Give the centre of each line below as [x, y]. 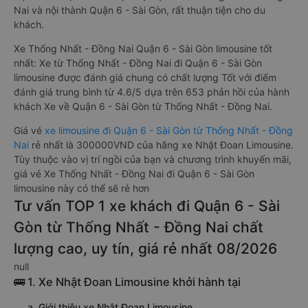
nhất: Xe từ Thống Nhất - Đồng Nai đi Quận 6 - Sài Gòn [138, 63]
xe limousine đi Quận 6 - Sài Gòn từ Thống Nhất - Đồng [169, 130]
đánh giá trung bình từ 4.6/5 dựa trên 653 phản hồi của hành [152, 92]
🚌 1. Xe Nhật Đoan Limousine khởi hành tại [127, 282]
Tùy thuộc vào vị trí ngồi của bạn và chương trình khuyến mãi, [153, 159]
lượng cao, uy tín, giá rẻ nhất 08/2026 [145, 249]
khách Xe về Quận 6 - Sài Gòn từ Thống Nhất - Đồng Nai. [143, 106]
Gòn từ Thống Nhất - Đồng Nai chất [139, 227]
